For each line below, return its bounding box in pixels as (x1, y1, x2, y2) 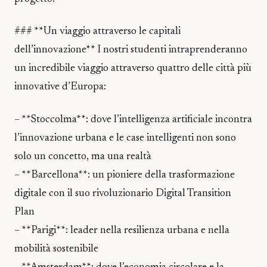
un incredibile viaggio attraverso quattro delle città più (14, 63, 252, 74)
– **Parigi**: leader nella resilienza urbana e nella (14, 225, 229, 236)
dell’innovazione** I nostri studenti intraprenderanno (14, 45, 247, 56)
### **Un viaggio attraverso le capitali (14, 26, 181, 38)
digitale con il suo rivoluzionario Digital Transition (14, 188, 231, 199)
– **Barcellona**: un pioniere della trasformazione (14, 169, 235, 181)
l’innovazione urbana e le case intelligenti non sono (14, 132, 236, 144)
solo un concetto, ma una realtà (14, 151, 151, 162)
